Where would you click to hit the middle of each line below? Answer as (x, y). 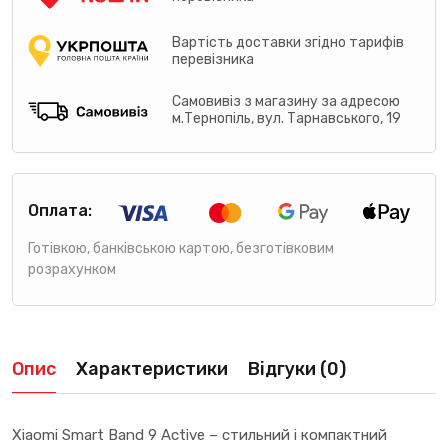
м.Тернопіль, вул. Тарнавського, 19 (287, 119)
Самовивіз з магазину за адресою (286, 102)
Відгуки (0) (297, 369)
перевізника (213, 60)
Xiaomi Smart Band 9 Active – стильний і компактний (199, 435)
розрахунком (72, 270)
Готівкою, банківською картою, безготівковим (181, 249)
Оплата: (60, 211)
